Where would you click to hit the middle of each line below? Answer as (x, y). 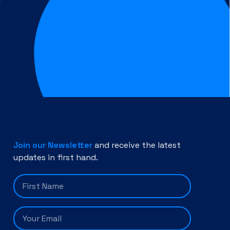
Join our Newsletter (53, 145)
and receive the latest (137, 145)
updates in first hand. (56, 158)
